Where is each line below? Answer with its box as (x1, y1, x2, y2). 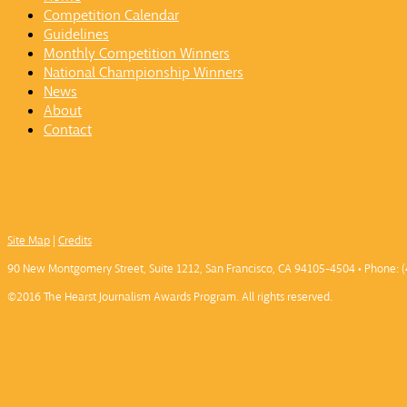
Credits (58, 233, 92, 249)
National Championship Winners (44, 63, 243, 83)
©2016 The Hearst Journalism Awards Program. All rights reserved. (7, 289, 333, 305)
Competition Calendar (44, 5, 179, 25)
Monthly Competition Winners (44, 44, 230, 64)
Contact (44, 120, 92, 140)
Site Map (7, 233, 50, 249)
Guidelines (44, 25, 109, 45)
